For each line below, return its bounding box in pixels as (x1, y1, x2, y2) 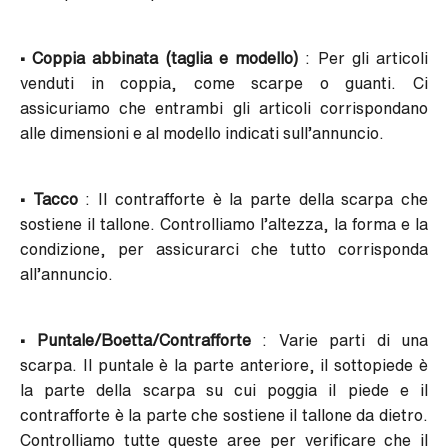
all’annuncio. (20, 266, 113, 283)
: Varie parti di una (250, 332, 428, 349)
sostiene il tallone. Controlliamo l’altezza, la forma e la (20, 216, 428, 233)
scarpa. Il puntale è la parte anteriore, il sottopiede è (20, 357, 428, 374)
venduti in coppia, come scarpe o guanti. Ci (20, 75, 428, 92)
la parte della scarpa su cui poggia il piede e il (20, 382, 428, 399)
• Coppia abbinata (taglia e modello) (20, 50, 299, 67)
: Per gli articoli (298, 50, 429, 67)
